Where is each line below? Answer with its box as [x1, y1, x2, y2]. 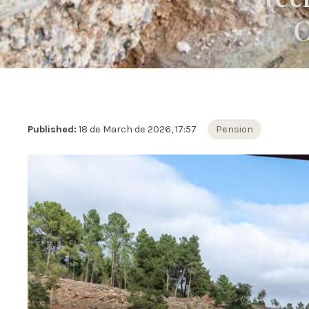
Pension [216, 123, 253, 136]
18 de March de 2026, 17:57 [79, 123, 197, 136]
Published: [28, 123, 77, 136]
